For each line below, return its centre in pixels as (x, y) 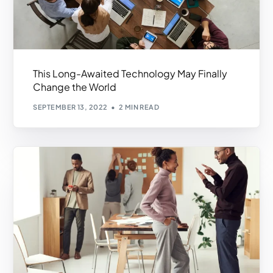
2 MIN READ (139, 107)
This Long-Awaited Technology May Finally (130, 73)
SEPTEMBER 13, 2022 (70, 107)
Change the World (75, 87)
